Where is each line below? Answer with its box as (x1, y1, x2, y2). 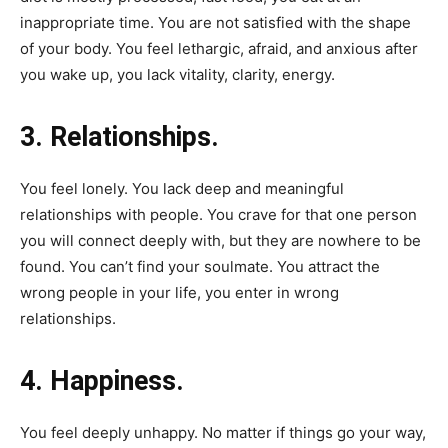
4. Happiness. (20, 364, 184, 397)
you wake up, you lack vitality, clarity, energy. (20, 64, 335, 84)
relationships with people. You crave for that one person (20, 204, 417, 224)
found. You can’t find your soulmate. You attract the (20, 256, 380, 276)
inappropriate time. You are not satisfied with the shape (20, 12, 411, 32)
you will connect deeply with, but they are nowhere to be (20, 230, 421, 250)
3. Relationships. (20, 120, 219, 153)
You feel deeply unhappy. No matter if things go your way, (20, 422, 426, 442)
